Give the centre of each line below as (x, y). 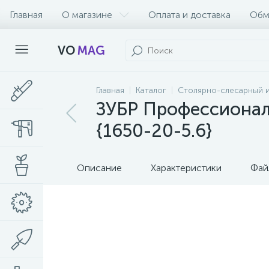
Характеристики (186, 168)
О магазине (87, 14)
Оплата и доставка (189, 14)
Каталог (151, 90)
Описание (99, 168)
